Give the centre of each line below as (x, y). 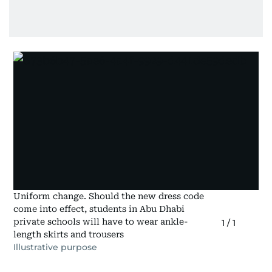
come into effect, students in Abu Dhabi (99, 209)
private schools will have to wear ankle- (101, 222)
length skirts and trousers (69, 235)
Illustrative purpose (56, 247)
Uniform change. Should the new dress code (109, 196)
